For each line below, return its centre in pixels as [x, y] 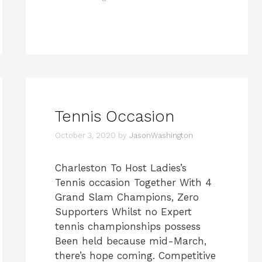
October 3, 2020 [85, 135]
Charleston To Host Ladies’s [121, 168]
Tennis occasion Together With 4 [133, 182]
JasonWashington [161, 135]
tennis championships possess [128, 226]
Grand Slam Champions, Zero [127, 197]
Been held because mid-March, [131, 241]
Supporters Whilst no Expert [123, 211]
